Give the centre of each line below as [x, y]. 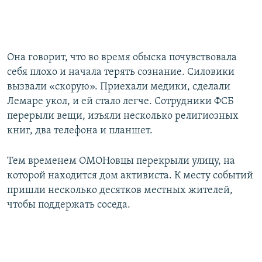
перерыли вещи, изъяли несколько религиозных [123, 116]
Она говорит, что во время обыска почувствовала [122, 58]
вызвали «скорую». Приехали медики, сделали [119, 87]
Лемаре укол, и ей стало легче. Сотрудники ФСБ [120, 102]
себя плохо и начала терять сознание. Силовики [121, 73]
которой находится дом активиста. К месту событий [130, 176]
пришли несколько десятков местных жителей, [120, 191]
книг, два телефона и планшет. [80, 131]
